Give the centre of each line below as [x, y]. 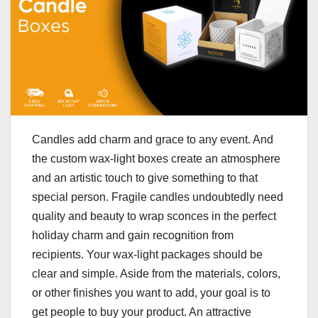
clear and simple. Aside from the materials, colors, [156, 274]
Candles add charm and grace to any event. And [153, 140]
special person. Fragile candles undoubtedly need [158, 197]
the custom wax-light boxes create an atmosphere [156, 159]
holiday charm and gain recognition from [133, 236]
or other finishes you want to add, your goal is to [151, 293]
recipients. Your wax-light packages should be [147, 255]
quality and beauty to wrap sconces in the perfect [154, 216]
